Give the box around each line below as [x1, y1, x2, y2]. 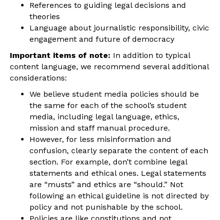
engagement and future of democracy [29, 34, 174, 44]
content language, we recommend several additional [10, 61, 209, 71]
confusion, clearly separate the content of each [29, 145, 208, 155]
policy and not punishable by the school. [29, 202, 183, 212]
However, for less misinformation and [29, 134, 171, 144]
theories [29, 11, 60, 21]
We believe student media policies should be [29, 89, 199, 99]
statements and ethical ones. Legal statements [29, 168, 206, 178]
